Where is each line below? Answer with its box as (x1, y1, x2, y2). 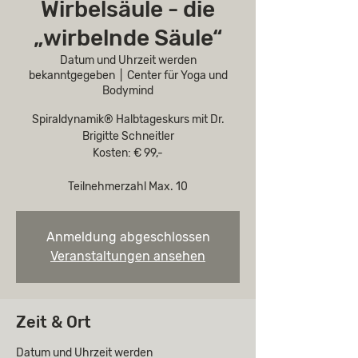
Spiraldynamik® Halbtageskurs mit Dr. (31, 113, 225, 126)
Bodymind (102, 84, 153, 97)
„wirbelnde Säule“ (34, 25, 222, 51)
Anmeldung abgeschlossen (46, 229, 210, 245)
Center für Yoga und (126, 69, 228, 82)
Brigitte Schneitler (82, 129, 174, 143)
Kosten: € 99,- (93, 146, 163, 160)
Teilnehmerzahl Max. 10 (68, 180, 188, 193)
